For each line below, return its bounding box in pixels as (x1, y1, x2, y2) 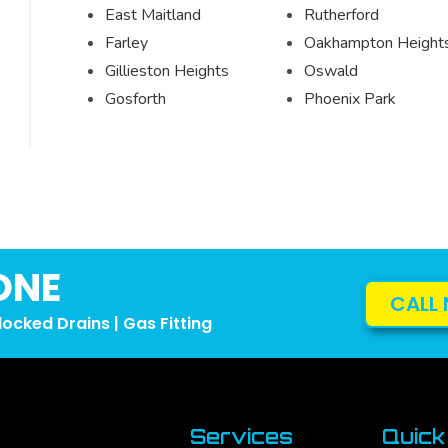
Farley (105, 32, 148, 54)
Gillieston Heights (105, 60, 229, 82)
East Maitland (105, 4, 201, 26)
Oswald (303, 60, 358, 82)
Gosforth (105, 88, 166, 110)
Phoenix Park (303, 88, 396, 110)
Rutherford (303, 4, 379, 26)
